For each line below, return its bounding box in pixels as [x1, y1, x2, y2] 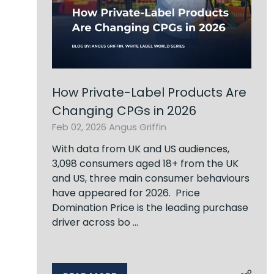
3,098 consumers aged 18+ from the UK [52, 156, 239, 171]
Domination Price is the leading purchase [52, 200, 248, 215]
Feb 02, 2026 [52, 120, 109, 133]
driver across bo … [52, 215, 138, 229]
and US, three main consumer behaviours [52, 171, 250, 185]
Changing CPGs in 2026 [52, 102, 196, 119]
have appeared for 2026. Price [52, 185, 200, 200]
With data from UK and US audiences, [52, 141, 229, 156]
